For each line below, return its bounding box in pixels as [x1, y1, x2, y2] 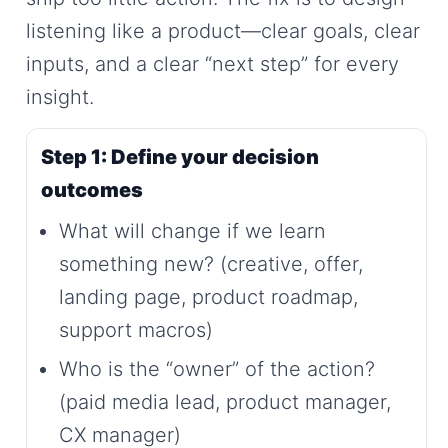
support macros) [59, 317, 213, 342]
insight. [26, 84, 94, 109]
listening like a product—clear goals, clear [26, 18, 420, 43]
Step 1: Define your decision [41, 144, 319, 169]
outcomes [41, 177, 143, 202]
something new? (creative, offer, [59, 251, 363, 276]
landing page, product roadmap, [59, 284, 358, 309]
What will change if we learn [59, 218, 326, 243]
